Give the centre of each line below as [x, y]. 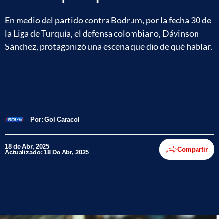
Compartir [193, 149]
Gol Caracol [62, 120]
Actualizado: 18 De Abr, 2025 [47, 152]
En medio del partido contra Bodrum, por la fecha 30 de [108, 20]
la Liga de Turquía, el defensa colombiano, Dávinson [102, 33]
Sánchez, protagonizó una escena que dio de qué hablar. [109, 46]
